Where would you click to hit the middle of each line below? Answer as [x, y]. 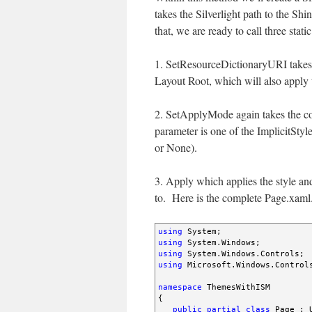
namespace [180, 287]
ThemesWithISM [236, 287]
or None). [176, 147]
